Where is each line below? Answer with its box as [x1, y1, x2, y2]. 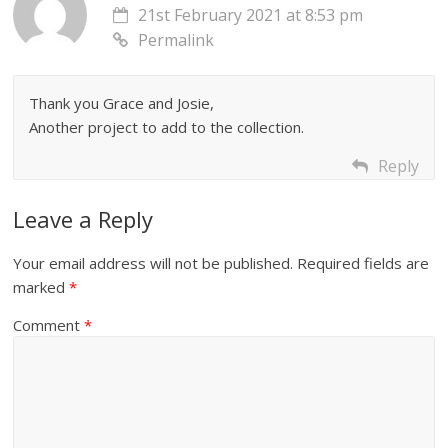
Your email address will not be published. [13, 252, 294, 273]
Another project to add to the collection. [29, 116, 305, 137]
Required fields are [297, 252, 430, 273]
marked [13, 276, 70, 297]
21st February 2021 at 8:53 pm [138, 3, 364, 26]
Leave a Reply [13, 203, 154, 234]
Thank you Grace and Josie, [29, 92, 215, 113]
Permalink [138, 28, 215, 51]
